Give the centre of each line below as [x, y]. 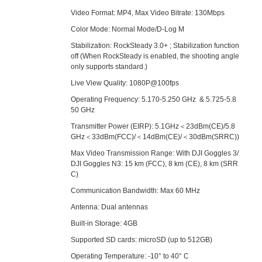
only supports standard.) [109, 67]
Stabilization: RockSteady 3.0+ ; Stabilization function [155, 46]
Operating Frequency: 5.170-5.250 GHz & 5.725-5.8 [154, 99]
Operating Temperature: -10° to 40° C [130, 256]
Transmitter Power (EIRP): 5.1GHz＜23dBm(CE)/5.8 [153, 126]
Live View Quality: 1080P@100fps [125, 83]
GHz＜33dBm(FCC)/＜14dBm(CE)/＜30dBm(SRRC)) [155, 137]
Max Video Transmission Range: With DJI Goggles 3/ [155, 153]
